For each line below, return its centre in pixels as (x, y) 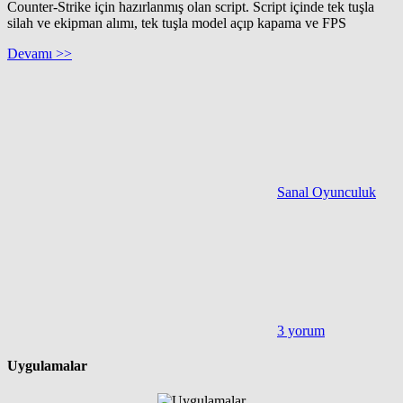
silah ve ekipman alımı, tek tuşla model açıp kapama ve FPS (177, 22)
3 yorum (301, 330)
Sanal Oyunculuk (327, 192)
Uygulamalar (47, 366)
